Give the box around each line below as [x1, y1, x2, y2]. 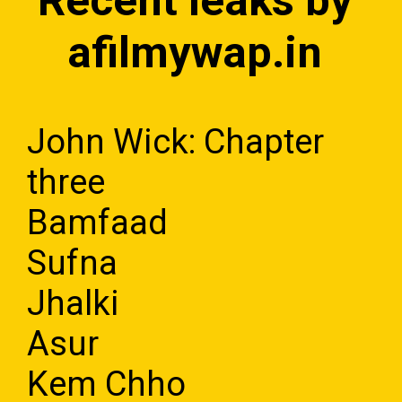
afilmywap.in [67, 26, 323, 78]
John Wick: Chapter [27, 121, 325, 162]
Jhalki [27, 283, 120, 323]
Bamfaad [27, 202, 169, 242]
